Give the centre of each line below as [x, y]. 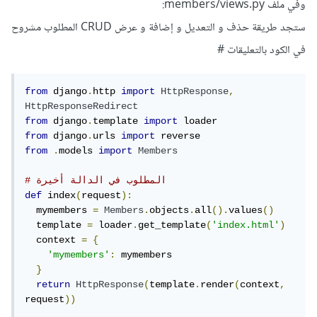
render [220, 285]
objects [172, 211]
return [56, 285]
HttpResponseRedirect [84, 106]
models [81, 151]
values [248, 211]
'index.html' [248, 225]
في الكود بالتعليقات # [264, 51]
